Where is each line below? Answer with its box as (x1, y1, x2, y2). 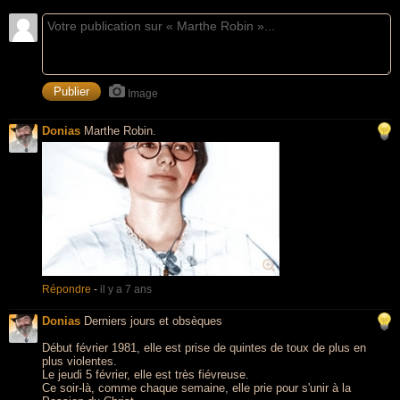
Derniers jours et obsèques (84, 314, 222, 328)
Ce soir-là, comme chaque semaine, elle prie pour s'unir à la (42, 381, 351, 395)
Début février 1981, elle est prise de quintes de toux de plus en (42, 341, 366, 354)
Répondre (42, 283, 91, 296)
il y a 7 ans (100, 283, 152, 296)
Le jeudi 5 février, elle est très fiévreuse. (42, 368, 249, 381)
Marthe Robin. (84, 124, 156, 137)
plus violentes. (42, 354, 117, 368)
